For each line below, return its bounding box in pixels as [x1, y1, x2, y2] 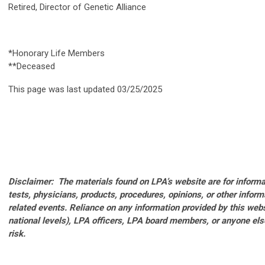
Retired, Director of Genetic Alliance [8, 2, 146, 13]
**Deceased [8, 61, 55, 72]
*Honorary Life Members [8, 48, 105, 59]
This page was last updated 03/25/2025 [8, 84, 162, 95]
